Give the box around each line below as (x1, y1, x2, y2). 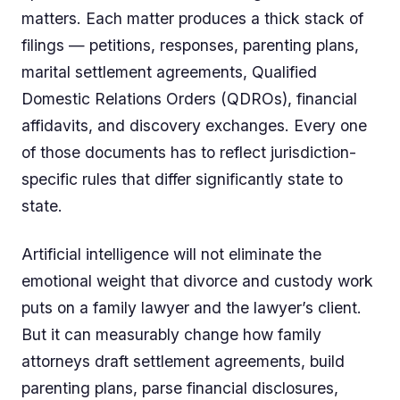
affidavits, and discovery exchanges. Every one (21, 116, 367, 136)
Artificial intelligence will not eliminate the (21, 245, 321, 264)
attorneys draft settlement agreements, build (21, 352, 345, 371)
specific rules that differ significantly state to (21, 170, 343, 189)
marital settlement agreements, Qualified (21, 62, 317, 82)
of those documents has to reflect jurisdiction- (21, 143, 356, 162)
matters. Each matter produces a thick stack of (21, 9, 363, 29)
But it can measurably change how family (21, 325, 321, 345)
